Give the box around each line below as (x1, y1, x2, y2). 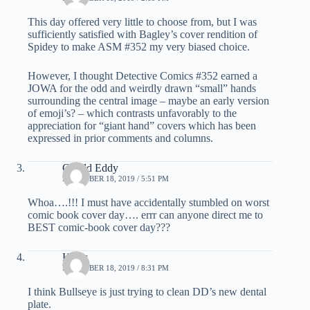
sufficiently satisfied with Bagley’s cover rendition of (28, 28, 257, 40)
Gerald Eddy (62, 161, 118, 174)
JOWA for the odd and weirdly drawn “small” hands (28, 82, 256, 94)
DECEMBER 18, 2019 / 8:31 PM (62, 263, 169, 272)
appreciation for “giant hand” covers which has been (28, 119, 256, 131)
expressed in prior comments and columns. (28, 131, 213, 144)
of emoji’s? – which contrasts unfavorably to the (28, 107, 237, 119)
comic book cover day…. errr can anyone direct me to (28, 208, 263, 221)
